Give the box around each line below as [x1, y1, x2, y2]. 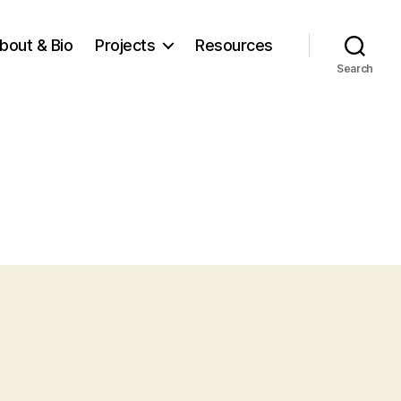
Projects [95, 35, 156, 55]
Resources [195, 35, 273, 55]
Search [336, 62, 374, 75]
